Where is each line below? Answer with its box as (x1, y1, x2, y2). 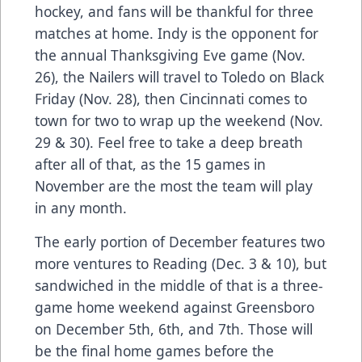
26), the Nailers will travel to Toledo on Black (35, 67, 324, 87)
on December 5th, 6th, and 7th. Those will (35, 319, 313, 339)
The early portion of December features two (35, 232, 325, 252)
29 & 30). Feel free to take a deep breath (35, 133, 303, 153)
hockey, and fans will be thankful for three (35, 2, 314, 22)
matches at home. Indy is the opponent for (35, 23, 318, 44)
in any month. (35, 198, 127, 218)
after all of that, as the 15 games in (35, 154, 266, 175)
